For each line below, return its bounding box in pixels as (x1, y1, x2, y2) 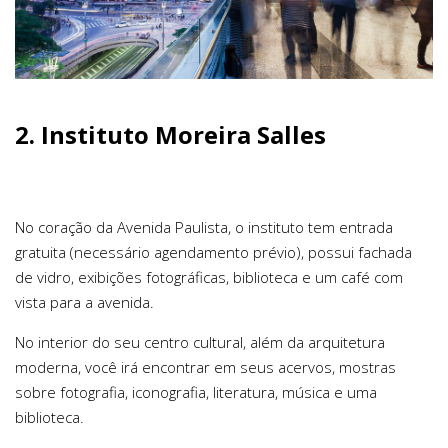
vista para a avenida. (15, 291, 154, 312)
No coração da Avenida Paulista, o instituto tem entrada (15, 216, 393, 237)
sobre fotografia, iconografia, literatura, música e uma (15, 381, 377, 402)
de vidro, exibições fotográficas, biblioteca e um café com (15, 266, 403, 287)
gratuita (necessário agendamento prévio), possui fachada (15, 241, 412, 262)
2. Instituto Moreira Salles (15, 117, 326, 151)
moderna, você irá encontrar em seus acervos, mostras (15, 356, 396, 377)
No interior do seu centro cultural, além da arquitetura (15, 331, 385, 352)
